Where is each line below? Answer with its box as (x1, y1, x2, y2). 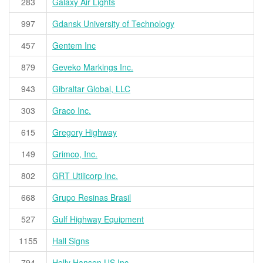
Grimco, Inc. (52, 148, 98, 160)
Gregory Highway (52, 126, 117, 139)
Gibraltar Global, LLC (52, 83, 131, 95)
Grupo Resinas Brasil (52, 191, 131, 204)
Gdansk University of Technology (52, 18, 175, 30)
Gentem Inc (52, 39, 96, 52)
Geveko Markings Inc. (52, 61, 134, 73)
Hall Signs (52, 235, 90, 247)
